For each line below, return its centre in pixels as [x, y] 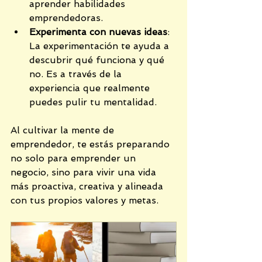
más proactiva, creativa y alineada [88, 187]
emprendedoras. [66, 18]
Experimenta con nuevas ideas [98, 32]
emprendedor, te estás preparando [92, 144]
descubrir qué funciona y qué [98, 60]
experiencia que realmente [91, 88]
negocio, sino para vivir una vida [85, 173]
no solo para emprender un [75, 158]
